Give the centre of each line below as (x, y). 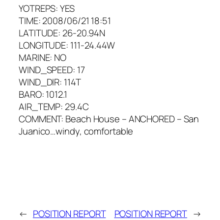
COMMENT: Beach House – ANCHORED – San (109, 119)
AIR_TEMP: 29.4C (54, 106)
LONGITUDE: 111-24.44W (67, 45)
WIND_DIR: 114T (50, 82)
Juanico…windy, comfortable (76, 131)
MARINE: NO (42, 57)
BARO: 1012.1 (43, 94)
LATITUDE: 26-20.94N (62, 33)
